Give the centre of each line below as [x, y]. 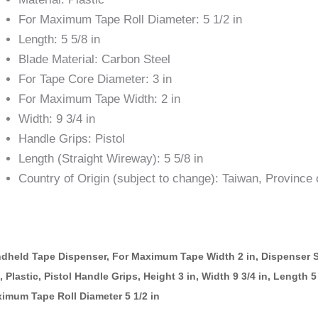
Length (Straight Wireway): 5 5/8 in [111, 158]
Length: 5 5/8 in [59, 39]
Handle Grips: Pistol [72, 138]
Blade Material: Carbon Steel [94, 59]
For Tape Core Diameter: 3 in [95, 79]
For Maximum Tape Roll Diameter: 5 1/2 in [130, 19]
